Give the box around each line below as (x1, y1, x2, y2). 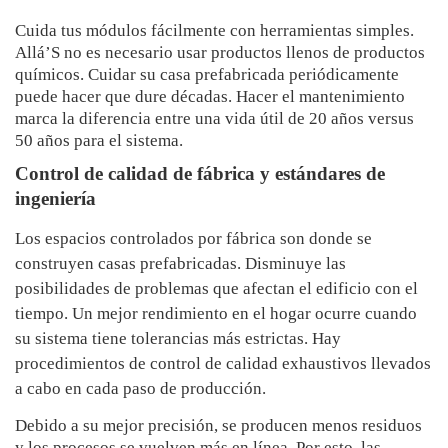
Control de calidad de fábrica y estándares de (15, 163, 385, 185)
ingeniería (15, 188, 96, 210)
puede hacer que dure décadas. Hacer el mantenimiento (15, 87, 405, 107)
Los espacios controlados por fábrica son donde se (15, 229, 372, 249)
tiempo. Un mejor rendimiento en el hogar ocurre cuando (15, 304, 417, 324)
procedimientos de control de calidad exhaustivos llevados (15, 354, 431, 374)
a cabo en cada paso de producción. (15, 379, 266, 399)
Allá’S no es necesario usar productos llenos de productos (15, 43, 425, 63)
